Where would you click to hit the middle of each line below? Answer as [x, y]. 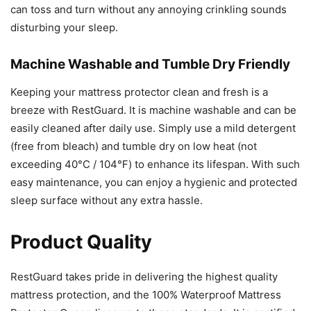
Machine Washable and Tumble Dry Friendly [150, 64]
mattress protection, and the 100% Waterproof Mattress [146, 294]
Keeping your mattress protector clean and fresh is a [139, 92]
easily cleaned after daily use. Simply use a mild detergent [153, 128]
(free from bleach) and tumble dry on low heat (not [134, 146]
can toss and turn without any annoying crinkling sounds [149, 9]
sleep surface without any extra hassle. [107, 200]
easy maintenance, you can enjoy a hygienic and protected [154, 182]
